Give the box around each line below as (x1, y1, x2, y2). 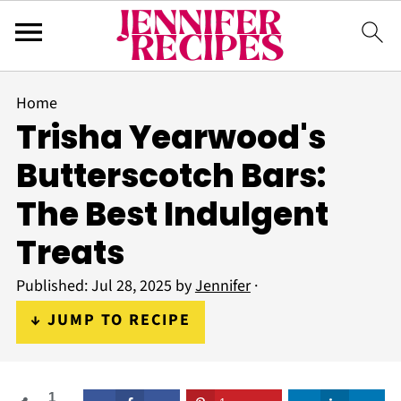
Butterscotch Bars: (15, 153, 326, 199)
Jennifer (194, 275, 251, 297)
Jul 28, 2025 (90, 275, 172, 297)
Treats (15, 230, 124, 276)
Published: (15, 275, 91, 297)
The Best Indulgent (15, 192, 328, 237)
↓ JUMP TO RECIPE (30, 309, 191, 331)
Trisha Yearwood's (15, 115, 326, 160)
